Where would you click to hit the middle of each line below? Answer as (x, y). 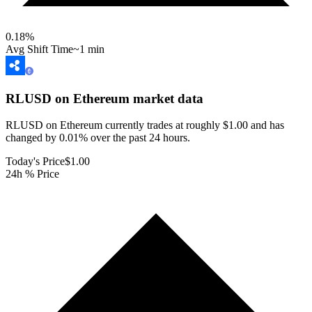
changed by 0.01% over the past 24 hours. (98, 138)
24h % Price (32, 174)
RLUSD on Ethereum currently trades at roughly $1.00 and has (145, 125)
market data (166, 98)
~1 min (89, 49)
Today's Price (35, 162)
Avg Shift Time (39, 49)
